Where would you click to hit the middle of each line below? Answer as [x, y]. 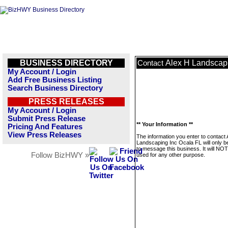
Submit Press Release [47, 119]
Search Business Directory [55, 88]
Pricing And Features [45, 127]
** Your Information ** [165, 124]
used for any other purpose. [171, 155]
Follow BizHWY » [60, 155]
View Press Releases [45, 135]
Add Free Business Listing [55, 80]
